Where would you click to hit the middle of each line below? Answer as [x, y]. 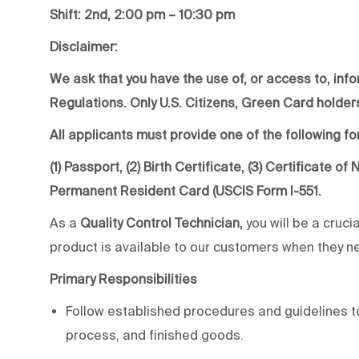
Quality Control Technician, [163, 222]
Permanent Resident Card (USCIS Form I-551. [186, 190]
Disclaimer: [84, 46]
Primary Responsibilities [123, 278]
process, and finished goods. [156, 335]
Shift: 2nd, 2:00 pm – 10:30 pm [142, 14]
